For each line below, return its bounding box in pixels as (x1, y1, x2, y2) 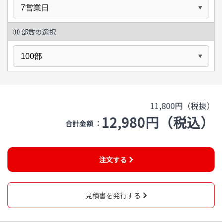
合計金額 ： (65, 118, 102, 129)
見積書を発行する (85, 190, 141, 201)
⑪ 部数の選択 (13, 27, 56, 37)
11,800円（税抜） (150, 100, 215, 112)
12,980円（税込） (102, 112, 215, 132)
